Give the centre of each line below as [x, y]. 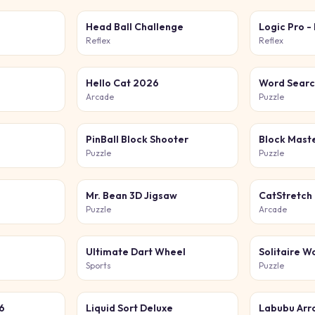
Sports [98, 265]
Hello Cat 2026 [122, 83]
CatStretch [286, 195]
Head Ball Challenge [134, 27]
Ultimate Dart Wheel [135, 252]
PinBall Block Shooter [137, 139]
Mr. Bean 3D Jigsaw [131, 195]
